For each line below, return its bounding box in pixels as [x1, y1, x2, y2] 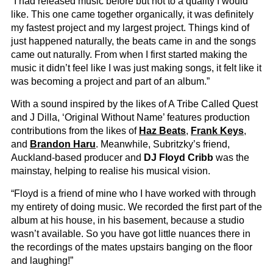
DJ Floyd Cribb [144, 152, 213, 163]
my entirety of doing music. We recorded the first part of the [11, 201, 262, 212]
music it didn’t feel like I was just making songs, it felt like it [11, 62, 261, 73]
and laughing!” [11, 255, 73, 266]
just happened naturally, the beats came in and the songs [11, 35, 256, 46]
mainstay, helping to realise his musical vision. [11, 165, 210, 176]
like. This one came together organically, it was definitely [11, 9, 253, 19]
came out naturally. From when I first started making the [11, 49, 247, 60]
